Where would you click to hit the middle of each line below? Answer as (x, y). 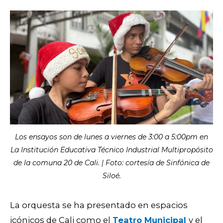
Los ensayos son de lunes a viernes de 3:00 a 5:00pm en (111, 137)
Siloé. (111, 175)
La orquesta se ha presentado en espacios (99, 205)
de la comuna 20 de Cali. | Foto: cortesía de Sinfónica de (111, 163)
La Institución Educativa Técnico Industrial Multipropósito (111, 150)
